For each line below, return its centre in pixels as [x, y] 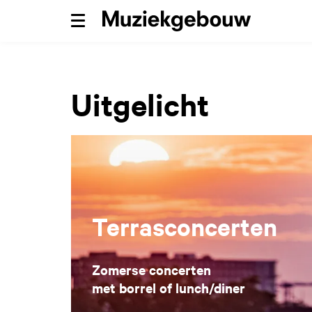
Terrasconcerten [185, 227]
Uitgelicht [140, 104]
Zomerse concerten [151, 270]
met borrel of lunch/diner [169, 288]
